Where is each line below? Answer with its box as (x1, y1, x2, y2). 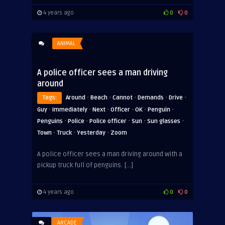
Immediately (52, 106, 87, 114)
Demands (138, 94, 164, 102)
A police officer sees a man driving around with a (37, 150, 182, 159)
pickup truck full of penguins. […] (37, 161, 133, 170)
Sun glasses (147, 118, 180, 126)
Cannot (113, 94, 133, 102)
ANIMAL (57, 40, 75, 47)
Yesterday (77, 129, 105, 137)
